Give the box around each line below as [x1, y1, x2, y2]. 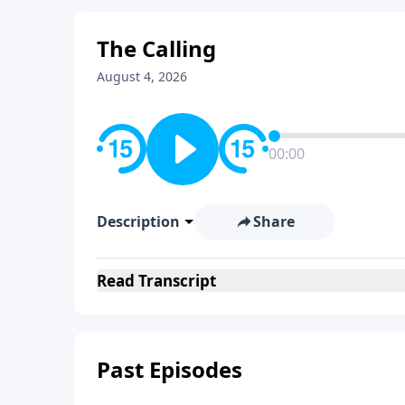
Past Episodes [97, 353, 242, 384]
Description [97, 211, 180, 231]
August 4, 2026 [97, 67, 187, 85]
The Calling [97, 33, 216, 63]
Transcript [135, 269, 216, 291]
